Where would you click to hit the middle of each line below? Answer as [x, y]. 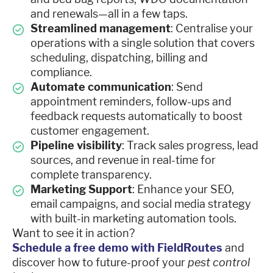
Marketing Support [81, 189]
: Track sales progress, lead [190, 145]
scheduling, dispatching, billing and [119, 57]
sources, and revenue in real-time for [123, 160]
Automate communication [101, 87]
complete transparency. [91, 174]
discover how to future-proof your [100, 262]
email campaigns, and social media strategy [141, 204]
